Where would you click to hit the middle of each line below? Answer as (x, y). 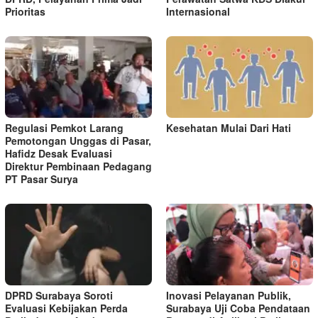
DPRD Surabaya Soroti (59, 296)
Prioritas (25, 12)
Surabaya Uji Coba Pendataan (238, 308)
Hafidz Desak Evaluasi (59, 154)
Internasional (198, 12)
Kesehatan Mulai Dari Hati (229, 128)
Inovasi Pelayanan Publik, (229, 296)
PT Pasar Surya (42, 179)
